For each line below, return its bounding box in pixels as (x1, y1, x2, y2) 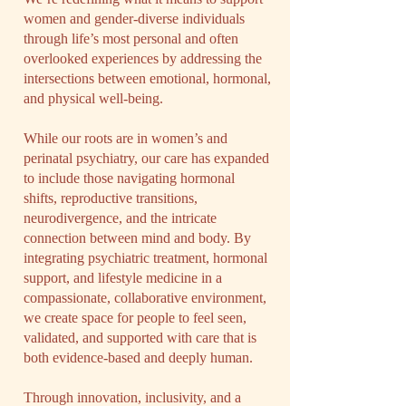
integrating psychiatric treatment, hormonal (24, 250, 267, 266)
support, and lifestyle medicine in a (24, 270, 222, 285)
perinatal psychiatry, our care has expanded (24, 150, 269, 166)
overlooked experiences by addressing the (24, 51, 262, 66)
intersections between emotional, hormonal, (24, 71, 271, 86)
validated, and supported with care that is (24, 330, 256, 345)
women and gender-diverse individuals (24, 11, 245, 26)
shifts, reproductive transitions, (24, 190, 198, 206)
